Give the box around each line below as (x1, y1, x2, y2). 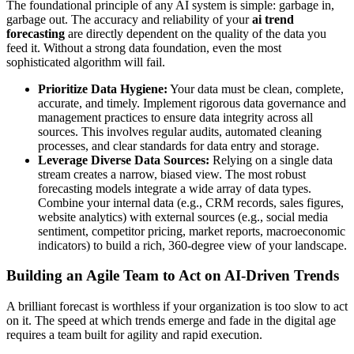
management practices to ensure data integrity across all (38, 110, 313, 124)
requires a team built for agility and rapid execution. (6, 328, 262, 342)
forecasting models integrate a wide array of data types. (38, 181, 311, 195)
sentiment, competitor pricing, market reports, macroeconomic (38, 224, 345, 238)
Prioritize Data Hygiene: (38, 81, 168, 96)
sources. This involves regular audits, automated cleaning (38, 124, 322, 138)
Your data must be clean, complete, (168, 81, 344, 96)
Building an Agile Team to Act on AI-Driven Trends (6, 267, 339, 284)
